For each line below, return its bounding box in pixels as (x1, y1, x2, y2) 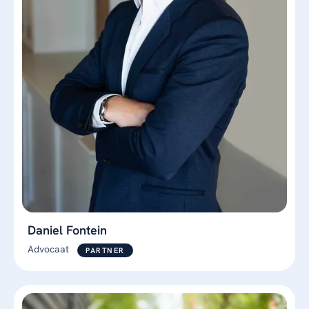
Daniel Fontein (28, 222, 107, 239)
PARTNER (86, 245, 125, 255)
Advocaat (28, 243, 72, 256)
